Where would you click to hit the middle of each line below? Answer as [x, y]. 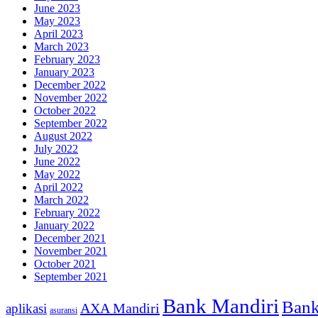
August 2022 [63, 136]
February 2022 [67, 212]
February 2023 [67, 59]
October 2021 [65, 263]
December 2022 [70, 84]
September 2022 [71, 123]
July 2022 [56, 148]
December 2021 [70, 238]
